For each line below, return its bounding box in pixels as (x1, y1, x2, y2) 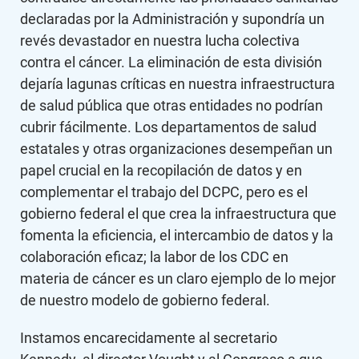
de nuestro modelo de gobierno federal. (20, 290, 270, 310)
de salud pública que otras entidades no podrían (20, 95, 323, 115)
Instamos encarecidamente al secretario (20, 328, 277, 348)
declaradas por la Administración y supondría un (20, 9, 325, 29)
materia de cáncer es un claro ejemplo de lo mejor (20, 268, 336, 288)
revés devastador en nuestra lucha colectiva (20, 30, 300, 50)
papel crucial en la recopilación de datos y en (20, 160, 302, 180)
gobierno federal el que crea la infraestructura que (20, 204, 337, 224)
